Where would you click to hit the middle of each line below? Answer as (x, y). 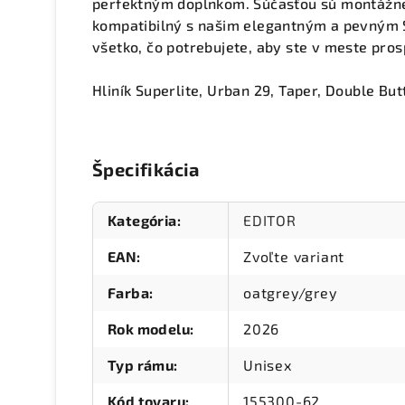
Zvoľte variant (294, 257)
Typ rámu (141, 365)
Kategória (142, 221)
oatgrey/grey (290, 293)
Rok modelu (149, 329)
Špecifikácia (146, 170)
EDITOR (270, 221)
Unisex (268, 365)
